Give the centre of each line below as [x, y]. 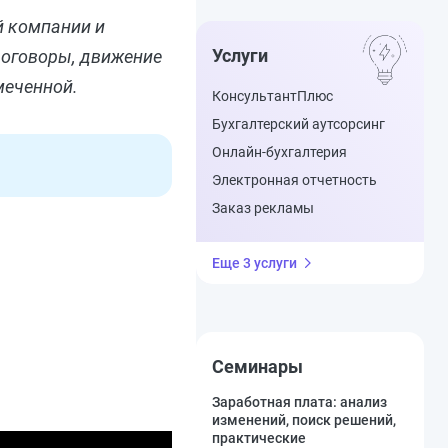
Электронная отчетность [294, 180]
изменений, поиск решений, [304, 420]
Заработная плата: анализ [299, 402]
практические [259, 438]
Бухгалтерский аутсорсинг [298, 124]
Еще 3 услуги [254, 263]
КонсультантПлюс [272, 96]
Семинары [257, 366]
